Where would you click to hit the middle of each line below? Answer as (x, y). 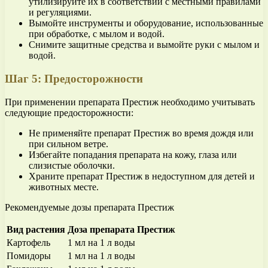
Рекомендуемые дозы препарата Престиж (89, 207)
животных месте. (64, 187)
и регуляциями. (60, 13)
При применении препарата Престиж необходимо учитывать (130, 102)
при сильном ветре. (68, 144)
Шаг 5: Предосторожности (74, 79)
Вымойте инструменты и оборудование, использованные (146, 23)
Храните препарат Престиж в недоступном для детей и (142, 176)
